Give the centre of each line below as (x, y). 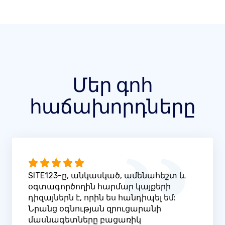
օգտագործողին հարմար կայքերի (99, 187)
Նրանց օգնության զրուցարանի (95, 209)
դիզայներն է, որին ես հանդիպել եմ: (102, 198)
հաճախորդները (113, 106)
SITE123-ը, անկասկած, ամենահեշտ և (107, 176)
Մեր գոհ (113, 85)
